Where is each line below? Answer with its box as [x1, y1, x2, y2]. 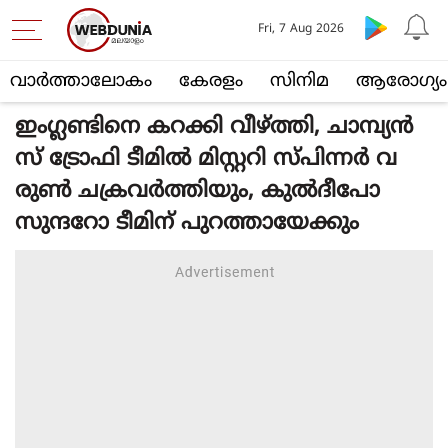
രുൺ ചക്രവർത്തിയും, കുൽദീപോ [15, 178, 380, 205]
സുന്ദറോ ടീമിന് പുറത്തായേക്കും [15, 210, 359, 237]
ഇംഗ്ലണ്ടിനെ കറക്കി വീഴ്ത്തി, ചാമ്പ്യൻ [15, 114, 413, 141]
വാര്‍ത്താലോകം [10, 70, 152, 93]
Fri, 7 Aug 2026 [257, 22, 344, 37]
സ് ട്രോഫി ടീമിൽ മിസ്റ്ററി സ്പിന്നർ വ [15, 146, 397, 173]
